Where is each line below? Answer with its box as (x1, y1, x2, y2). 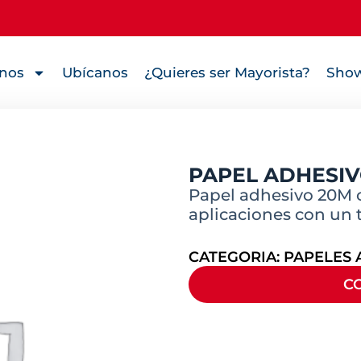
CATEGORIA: (189, 248, 284, 267)
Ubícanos (61, 64, 128, 81)
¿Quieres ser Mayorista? (143, 64, 310, 81)
